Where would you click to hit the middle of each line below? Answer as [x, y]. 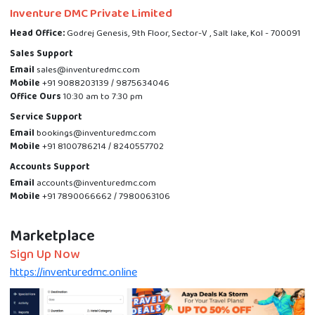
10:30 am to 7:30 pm [102, 97]
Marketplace [52, 236]
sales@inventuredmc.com [87, 70]
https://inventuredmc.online [73, 272]
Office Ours [36, 97]
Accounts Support [50, 167]
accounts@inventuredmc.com [95, 183]
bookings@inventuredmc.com [95, 133]
